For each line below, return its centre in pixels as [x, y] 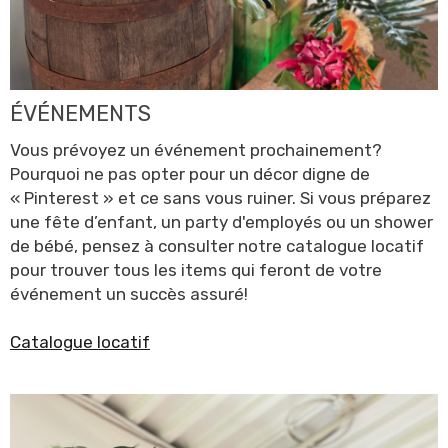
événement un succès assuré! [129, 293]
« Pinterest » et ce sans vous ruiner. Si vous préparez [220, 197]
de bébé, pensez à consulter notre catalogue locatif [217, 245]
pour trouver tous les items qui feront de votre [196, 269]
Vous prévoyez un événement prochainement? [196, 149]
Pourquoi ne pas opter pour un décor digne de [190, 173]
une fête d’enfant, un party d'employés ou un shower [221, 221]
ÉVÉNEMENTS [80, 113]
